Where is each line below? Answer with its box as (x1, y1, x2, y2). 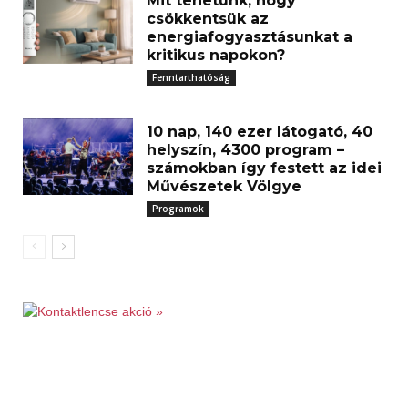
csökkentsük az (147, 9, 270, 27)
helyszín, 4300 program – (147, 140, 345, 158)
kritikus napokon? (147, 46, 286, 64)
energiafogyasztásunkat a (147, 27, 353, 46)
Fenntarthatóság (152, 70, 231, 84)
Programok (152, 201, 205, 215)
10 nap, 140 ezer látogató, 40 (147, 122, 373, 140)
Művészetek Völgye (147, 177, 302, 195)
